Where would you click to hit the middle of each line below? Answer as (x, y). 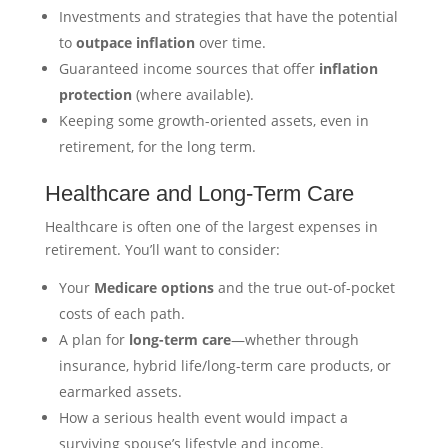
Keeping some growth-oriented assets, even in (213, 120)
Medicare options (153, 287)
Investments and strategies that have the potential (228, 16)
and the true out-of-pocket (304, 287)
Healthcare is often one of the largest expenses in (211, 226)
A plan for (93, 339)
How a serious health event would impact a (203, 417)
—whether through (294, 339)
